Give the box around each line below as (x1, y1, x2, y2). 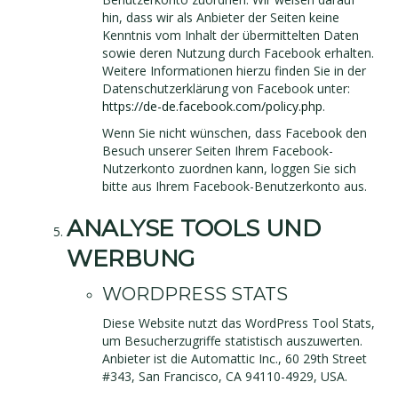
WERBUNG (67, 244, 195, 273)
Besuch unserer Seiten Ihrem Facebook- (102, 142, 333, 159)
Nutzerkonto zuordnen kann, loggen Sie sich (102, 160, 356, 177)
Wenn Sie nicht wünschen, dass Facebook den (102, 124, 367, 141)
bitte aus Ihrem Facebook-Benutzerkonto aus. (102, 178, 367, 195)
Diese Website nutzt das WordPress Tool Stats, (102, 314, 375, 331)
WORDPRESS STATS (102, 283, 288, 305)
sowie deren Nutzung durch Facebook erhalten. (102, 44, 374, 61)
